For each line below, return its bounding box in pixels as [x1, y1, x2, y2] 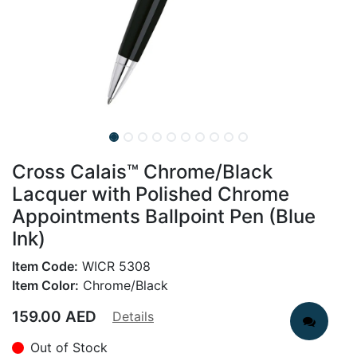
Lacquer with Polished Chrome [12, 182, 289, 206]
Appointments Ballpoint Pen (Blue [12, 205, 316, 228]
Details [112, 308, 154, 324]
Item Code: [12, 258, 78, 274]
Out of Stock [30, 339, 108, 355]
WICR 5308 [78, 258, 151, 274]
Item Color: [12, 277, 79, 293]
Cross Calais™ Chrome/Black [12, 160, 273, 183]
